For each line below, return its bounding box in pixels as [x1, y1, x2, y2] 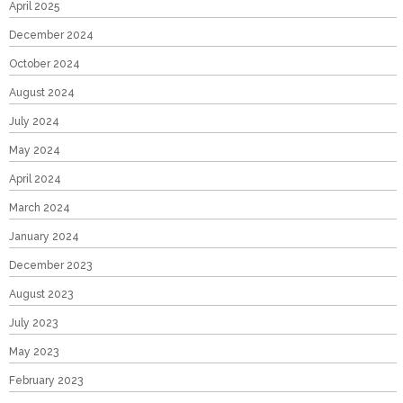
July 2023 [9, 317, 58, 330]
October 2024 [9, 58, 80, 71]
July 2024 [9, 115, 59, 129]
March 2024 [9, 201, 70, 215]
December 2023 [9, 259, 92, 273]
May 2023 [9, 345, 58, 359]
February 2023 [9, 374, 83, 388]
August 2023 [9, 288, 73, 301]
